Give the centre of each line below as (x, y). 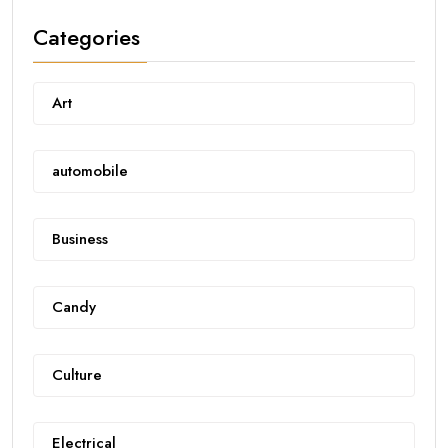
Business (80, 238)
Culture (77, 374)
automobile (90, 170)
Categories (86, 36)
